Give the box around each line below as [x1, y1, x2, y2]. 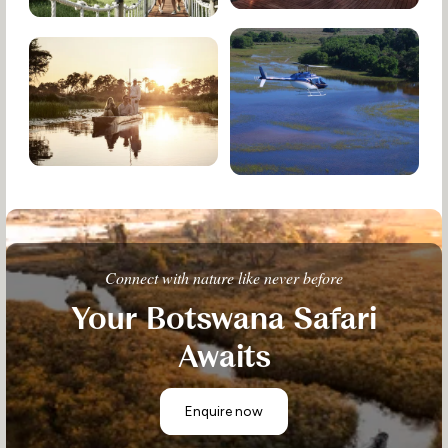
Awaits [177, 338, 271, 377]
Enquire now [185, 403, 263, 420]
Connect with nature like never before [105, 266, 343, 288]
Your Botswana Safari [71, 300, 377, 339]
